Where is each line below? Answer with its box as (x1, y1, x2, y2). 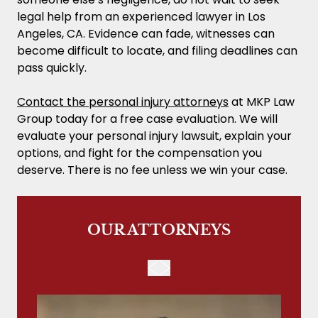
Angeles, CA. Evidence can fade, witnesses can (17, 25, 275, 42)
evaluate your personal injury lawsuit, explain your (17, 127, 292, 144)
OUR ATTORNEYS (87, 221, 231, 238)
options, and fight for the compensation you (17, 144, 262, 161)
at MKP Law (229, 93, 295, 110)
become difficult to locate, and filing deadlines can (17, 42, 297, 59)
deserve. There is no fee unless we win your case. (17, 161, 287, 178)
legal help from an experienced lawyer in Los (17, 8, 265, 25)
